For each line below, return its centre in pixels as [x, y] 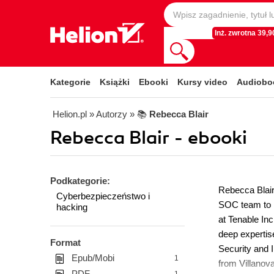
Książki [115, 82]
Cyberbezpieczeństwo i [103, 196]
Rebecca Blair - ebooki [149, 138]
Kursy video [202, 82]
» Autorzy [108, 114]
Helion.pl [70, 114]
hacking [72, 207]
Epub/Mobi [93, 258]
